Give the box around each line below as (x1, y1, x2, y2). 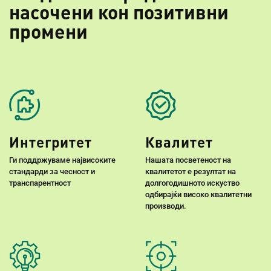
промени (9, 19, 88, 44)
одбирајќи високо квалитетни (145, 190, 252, 200)
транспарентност (9, 178, 71, 188)
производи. (145, 201, 186, 211)
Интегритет (9, 132, 92, 152)
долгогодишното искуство (145, 178, 240, 188)
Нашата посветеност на (145, 155, 231, 165)
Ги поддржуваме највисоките (9, 155, 116, 165)
